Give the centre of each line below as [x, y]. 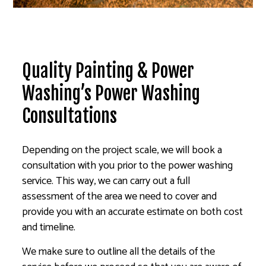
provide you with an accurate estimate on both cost [133, 212]
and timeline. [49, 227]
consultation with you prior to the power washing [128, 165]
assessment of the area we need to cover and [120, 196]
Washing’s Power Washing [111, 93]
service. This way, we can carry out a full [106, 181]
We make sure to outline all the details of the [119, 251]
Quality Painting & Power [108, 71]
